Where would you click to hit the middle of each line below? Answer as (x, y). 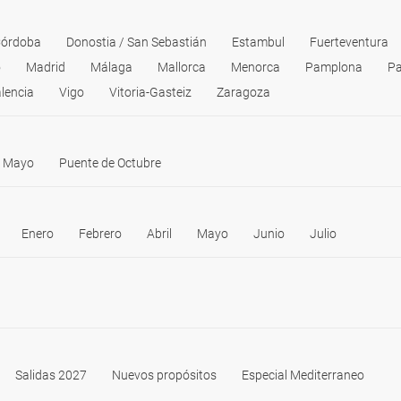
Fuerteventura (349, 42)
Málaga (111, 67)
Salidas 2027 (51, 375)
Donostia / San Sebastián (137, 42)
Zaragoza (243, 92)
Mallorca (182, 67)
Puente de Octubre (110, 163)
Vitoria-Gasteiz (150, 92)
